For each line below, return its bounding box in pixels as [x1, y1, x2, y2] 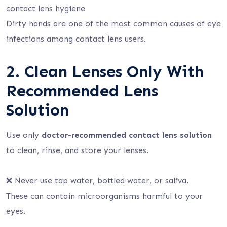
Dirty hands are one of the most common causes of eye [6, 19, 221, 28]
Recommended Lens [6, 81, 158, 100]
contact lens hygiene [6, 4, 85, 13]
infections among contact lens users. [6, 34, 146, 44]
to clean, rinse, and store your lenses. [6, 145, 148, 155]
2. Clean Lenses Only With [6, 62, 204, 81]
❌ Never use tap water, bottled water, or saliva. [6, 176, 188, 185]
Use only [6, 130, 42, 140]
